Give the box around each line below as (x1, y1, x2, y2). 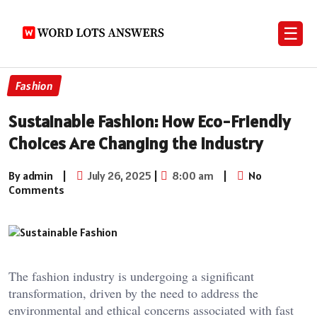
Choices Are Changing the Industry (8, 132, 263, 154)
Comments (8, 182, 64, 197)
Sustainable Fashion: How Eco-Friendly (8, 110, 290, 132)
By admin (8, 168, 53, 183)
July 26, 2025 (86, 168, 151, 183)
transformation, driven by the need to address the (8, 284, 258, 301)
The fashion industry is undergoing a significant (8, 267, 254, 284)
